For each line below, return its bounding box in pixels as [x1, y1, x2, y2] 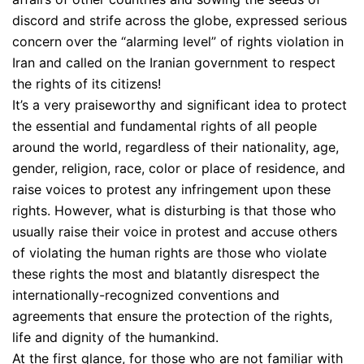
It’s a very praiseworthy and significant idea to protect [12, 96, 347, 113]
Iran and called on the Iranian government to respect [12, 54, 336, 71]
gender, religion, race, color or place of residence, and [12, 159, 345, 176]
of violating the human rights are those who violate [12, 244, 327, 261]
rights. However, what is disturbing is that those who [12, 201, 336, 219]
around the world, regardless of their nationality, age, [12, 138, 339, 155]
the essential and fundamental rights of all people [12, 117, 317, 134]
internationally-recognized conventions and [12, 286, 279, 303]
